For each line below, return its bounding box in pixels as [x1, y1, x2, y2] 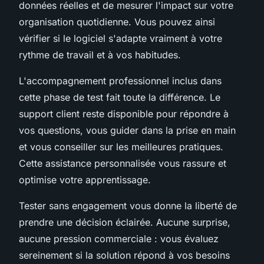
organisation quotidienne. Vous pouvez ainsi [19, 15, 215, 28]
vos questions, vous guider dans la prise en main [19, 124, 236, 136]
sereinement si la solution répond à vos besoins [19, 249, 230, 261]
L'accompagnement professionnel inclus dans [19, 74, 222, 87]
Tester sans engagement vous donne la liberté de [19, 199, 237, 212]
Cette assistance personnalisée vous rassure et [19, 157, 226, 169]
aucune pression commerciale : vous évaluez [19, 232, 219, 245]
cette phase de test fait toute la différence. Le [19, 91, 220, 103]
